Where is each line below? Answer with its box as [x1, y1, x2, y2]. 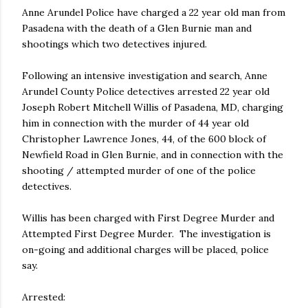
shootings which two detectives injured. [22, 38, 207, 50]
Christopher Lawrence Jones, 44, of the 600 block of [22, 133, 266, 145]
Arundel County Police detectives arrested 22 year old [22, 85, 269, 98]
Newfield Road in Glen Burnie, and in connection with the [22, 148, 283, 161]
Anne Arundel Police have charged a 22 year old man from [22, 6, 285, 19]
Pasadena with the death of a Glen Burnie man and [22, 22, 252, 34]
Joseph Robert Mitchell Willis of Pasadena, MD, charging [22, 101, 283, 113]
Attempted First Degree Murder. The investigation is [22, 228, 271, 240]
